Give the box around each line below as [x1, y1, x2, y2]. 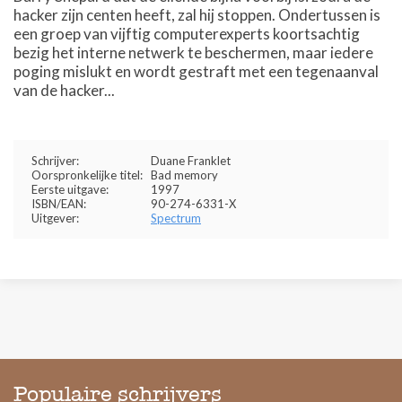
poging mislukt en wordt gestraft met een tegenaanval [13, 62, 379, 81]
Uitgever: [31, 211, 79, 225]
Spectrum [151, 211, 201, 225]
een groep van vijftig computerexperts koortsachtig [13, 24, 360, 43]
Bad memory [151, 168, 218, 182]
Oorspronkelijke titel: [31, 168, 143, 182]
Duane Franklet [151, 153, 231, 168]
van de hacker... [13, 81, 115, 100]
